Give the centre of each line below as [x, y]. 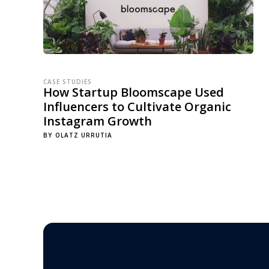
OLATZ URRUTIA [84, 135]
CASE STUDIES [68, 82]
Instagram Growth [98, 121]
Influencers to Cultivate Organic [137, 107]
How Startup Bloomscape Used [134, 92]
